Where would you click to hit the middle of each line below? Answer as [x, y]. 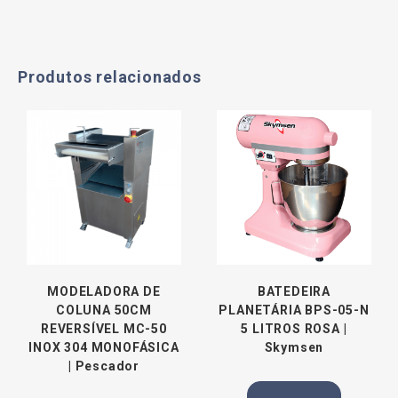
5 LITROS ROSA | [294, 328]
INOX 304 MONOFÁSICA [104, 347]
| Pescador [104, 366]
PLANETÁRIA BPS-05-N [294, 310]
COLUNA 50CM [104, 310]
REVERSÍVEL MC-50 [104, 328]
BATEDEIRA [294, 291]
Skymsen [294, 347]
